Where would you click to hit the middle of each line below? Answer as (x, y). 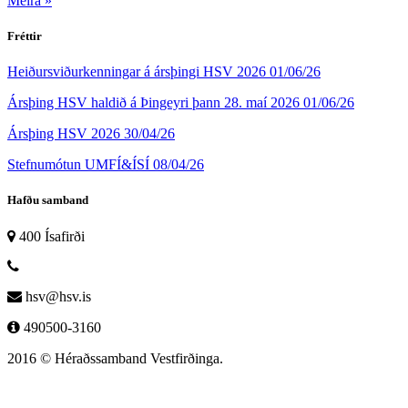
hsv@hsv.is (58, 296)
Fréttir (25, 36)
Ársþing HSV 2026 (66, 134)
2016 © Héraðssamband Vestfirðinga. (115, 358)
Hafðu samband (48, 200)
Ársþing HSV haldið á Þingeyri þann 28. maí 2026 (155, 103)
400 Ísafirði (52, 236)
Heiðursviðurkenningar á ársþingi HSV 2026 (138, 72)
